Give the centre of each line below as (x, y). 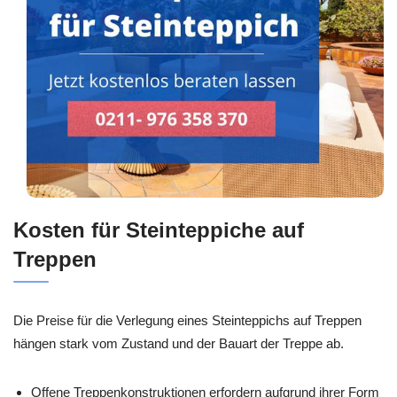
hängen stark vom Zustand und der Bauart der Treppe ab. (179, 343)
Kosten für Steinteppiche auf (159, 230)
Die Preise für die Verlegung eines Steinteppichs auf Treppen (187, 320)
